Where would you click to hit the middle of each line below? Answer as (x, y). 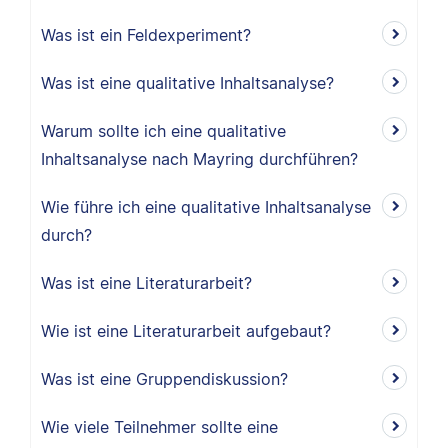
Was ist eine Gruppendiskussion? (164, 379)
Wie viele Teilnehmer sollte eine (159, 427)
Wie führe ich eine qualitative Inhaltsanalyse (206, 207)
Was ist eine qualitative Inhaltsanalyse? (187, 83)
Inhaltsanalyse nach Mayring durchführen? (199, 159)
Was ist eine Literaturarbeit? (146, 283)
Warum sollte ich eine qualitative (163, 131)
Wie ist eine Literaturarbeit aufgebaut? (186, 331)
